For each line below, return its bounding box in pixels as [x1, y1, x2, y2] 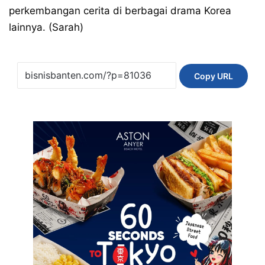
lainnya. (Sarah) [9, 21, 83, 33]
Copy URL [194, 70, 233, 81]
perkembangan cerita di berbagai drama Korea [9, 4, 231, 17]
